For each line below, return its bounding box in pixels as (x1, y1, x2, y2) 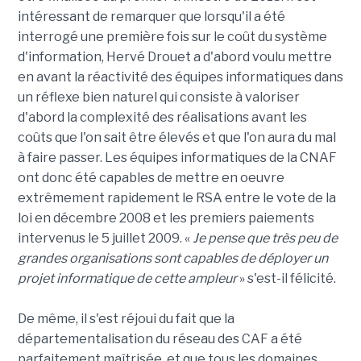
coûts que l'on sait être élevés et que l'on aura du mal (17, 130, 336, 146)
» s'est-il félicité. (236, 271, 336, 287)
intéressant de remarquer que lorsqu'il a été (17, 9, 285, 25)
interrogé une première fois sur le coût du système (17, 29, 327, 45)
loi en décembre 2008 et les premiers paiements (17, 210, 314, 226)
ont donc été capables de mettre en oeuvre (17, 170, 284, 186)
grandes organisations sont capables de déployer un (17, 251, 328, 267)
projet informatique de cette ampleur (17, 271, 237, 287)
